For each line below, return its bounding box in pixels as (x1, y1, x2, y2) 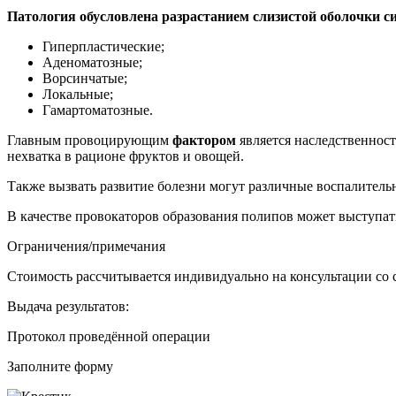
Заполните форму (7, 358, 113, 374)
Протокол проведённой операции (7, 328, 210, 344)
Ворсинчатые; (42, 70, 127, 86)
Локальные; (42, 86, 113, 102)
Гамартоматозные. (42, 102, 153, 118)
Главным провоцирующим (7, 132, 169, 148)
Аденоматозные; (42, 54, 142, 70)
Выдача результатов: (7, 298, 129, 314)
